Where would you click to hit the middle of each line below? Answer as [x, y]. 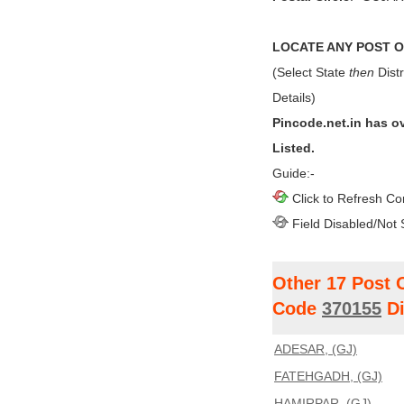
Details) [294, 97]
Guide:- [294, 173]
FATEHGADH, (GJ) [328, 376]
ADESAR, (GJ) [316, 349]
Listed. [294, 148]
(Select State [311, 72]
